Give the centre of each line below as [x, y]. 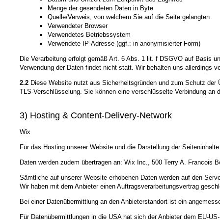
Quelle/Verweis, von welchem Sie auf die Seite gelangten [128, 17]
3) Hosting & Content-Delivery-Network [96, 115]
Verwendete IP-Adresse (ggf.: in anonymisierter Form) [124, 44]
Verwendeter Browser [77, 26]
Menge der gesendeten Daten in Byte [100, 8]
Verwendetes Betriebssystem [89, 35]
